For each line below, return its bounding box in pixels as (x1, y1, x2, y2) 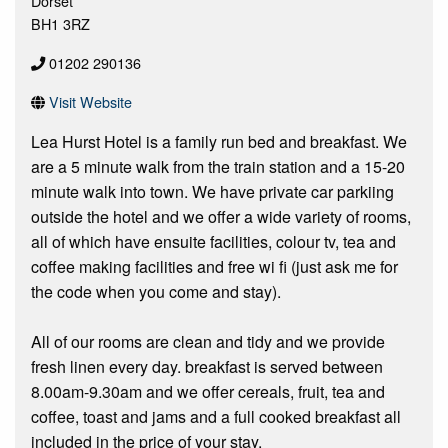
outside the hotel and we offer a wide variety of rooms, (31, 205, 411, 229)
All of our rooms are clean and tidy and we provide (31, 330, 385, 354)
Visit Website (49, 91, 132, 113)
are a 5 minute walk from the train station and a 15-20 (31, 155, 405, 179)
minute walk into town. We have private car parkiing (31, 180, 394, 204)
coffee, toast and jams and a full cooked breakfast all (31, 405, 401, 429)
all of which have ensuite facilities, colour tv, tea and (31, 230, 396, 254)
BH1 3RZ (31, 13, 90, 35)
